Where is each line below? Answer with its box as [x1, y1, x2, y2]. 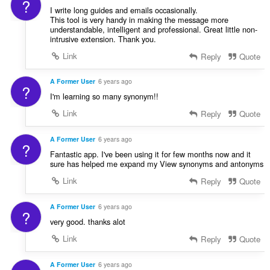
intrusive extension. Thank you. [49, 33, 156, 45]
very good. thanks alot [49, 216, 125, 228]
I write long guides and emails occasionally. [49, 4, 198, 16]
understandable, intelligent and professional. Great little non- [49, 23, 257, 35]
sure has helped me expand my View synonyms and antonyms [49, 158, 263, 170]
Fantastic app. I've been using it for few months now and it [49, 148, 251, 160]
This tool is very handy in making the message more [49, 13, 228, 25]
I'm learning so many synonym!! [49, 90, 159, 102]
